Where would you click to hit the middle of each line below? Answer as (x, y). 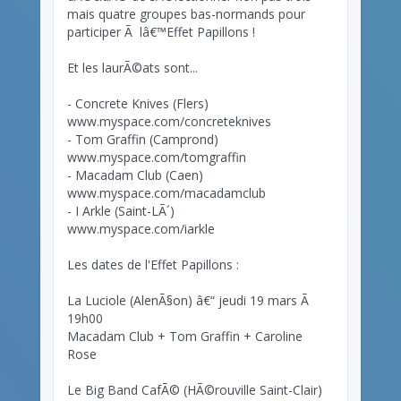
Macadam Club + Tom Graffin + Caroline (185, 336)
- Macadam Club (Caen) (135, 175)
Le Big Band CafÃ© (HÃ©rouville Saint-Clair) (195, 389)
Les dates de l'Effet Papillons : (153, 264)
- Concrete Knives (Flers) (138, 103)
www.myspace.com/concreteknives (169, 121)
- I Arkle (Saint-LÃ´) (121, 210)
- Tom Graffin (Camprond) (143, 139)
